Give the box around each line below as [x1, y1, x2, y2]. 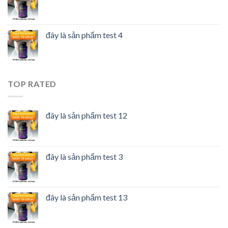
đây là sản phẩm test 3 [46, 151, 123, 161]
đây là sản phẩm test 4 [46, 30, 123, 40]
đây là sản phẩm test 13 [46, 192, 127, 202]
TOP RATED [8, 79, 57, 89]
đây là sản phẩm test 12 [46, 110, 127, 120]
